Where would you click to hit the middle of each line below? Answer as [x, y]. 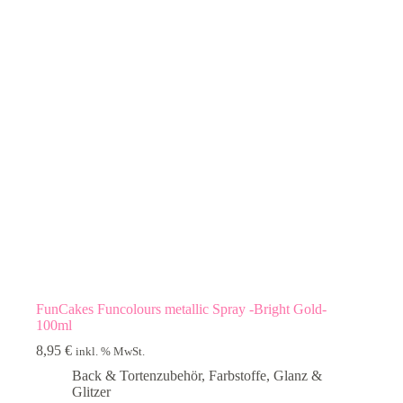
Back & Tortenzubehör [137, 376]
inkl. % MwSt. [110, 352]
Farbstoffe [237, 376]
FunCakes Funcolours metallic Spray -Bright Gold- [181, 309]
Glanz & [298, 376]
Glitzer [91, 392]
